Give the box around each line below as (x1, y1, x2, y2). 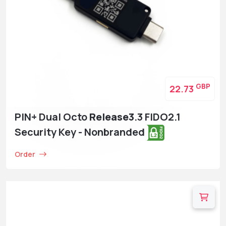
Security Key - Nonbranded (15, 125, 147, 139)
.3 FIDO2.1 (134, 109, 181, 124)
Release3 (89, 109, 134, 124)
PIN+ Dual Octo (15, 109, 89, 124)
